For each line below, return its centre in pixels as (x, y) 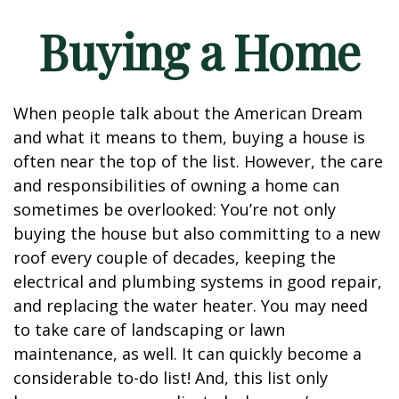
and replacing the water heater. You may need (191, 305)
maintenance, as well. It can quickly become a (187, 354)
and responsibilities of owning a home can (176, 185)
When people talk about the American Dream (188, 113)
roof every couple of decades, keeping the (175, 257)
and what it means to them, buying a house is (189, 137)
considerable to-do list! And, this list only (171, 378)
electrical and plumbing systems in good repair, (198, 281)
